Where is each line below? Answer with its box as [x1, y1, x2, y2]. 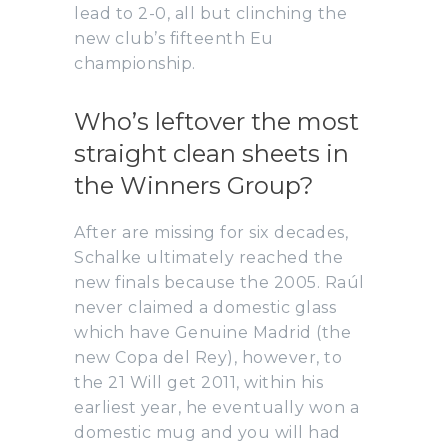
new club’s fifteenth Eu [74, 28, 274, 48]
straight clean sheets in [74, 138, 349, 168]
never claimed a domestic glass [74, 297, 336, 317]
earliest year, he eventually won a [74, 397, 359, 417]
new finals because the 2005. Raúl [74, 272, 365, 292]
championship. [74, 53, 196, 73]
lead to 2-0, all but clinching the [74, 3, 347, 23]
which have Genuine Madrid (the [74, 322, 351, 342]
